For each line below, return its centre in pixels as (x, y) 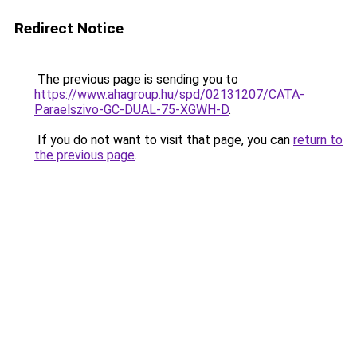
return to (318, 140)
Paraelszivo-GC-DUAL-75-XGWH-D (131, 110)
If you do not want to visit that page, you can (164, 140)
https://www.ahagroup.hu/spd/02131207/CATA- (169, 94)
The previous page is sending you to (136, 79)
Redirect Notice (69, 28)
